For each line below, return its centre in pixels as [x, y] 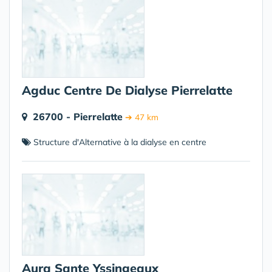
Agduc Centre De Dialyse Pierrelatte [127, 90]
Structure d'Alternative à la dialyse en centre [119, 142]
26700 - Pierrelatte [78, 117]
